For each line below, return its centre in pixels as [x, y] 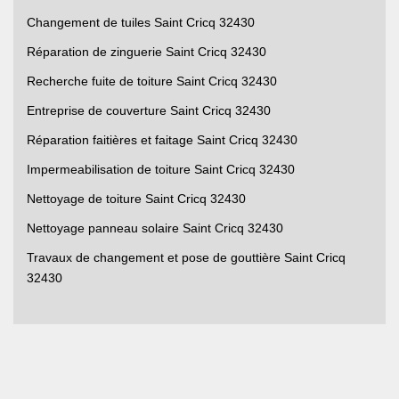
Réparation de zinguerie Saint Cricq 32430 [147, 52]
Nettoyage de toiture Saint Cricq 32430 [136, 199]
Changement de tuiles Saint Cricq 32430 [141, 23]
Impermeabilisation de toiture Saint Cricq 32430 [161, 170]
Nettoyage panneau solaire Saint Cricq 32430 [155, 228]
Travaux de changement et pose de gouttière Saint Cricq [186, 258]
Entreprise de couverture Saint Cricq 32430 [149, 111]
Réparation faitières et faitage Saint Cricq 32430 [162, 140]
